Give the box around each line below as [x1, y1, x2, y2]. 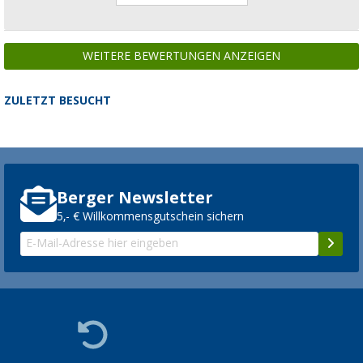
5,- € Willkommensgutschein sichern [57, 210, 244, 224]
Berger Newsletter [57, 188, 213, 208]
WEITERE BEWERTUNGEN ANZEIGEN [83, 49, 280, 62]
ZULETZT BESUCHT [4, 93, 111, 107]
